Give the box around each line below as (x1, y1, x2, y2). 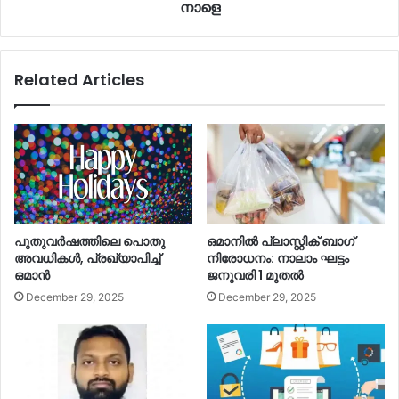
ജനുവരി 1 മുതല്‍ (207, 265, 304, 284)
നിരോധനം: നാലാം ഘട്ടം (207, 248, 349, 267)
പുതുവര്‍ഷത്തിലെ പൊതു (14, 232, 165, 250)
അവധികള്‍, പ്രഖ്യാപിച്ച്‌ (14, 248, 160, 267)
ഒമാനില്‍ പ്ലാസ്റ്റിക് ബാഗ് (207, 232, 354, 250)
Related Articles (14, 68, 144, 91)
